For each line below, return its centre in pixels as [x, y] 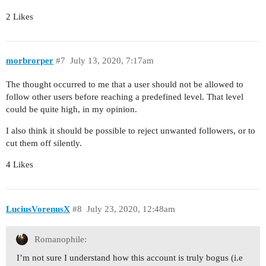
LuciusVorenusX [38, 209]
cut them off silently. [44, 143]
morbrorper [30, 61]
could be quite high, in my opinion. [72, 109]
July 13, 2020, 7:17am [112, 61]
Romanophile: [59, 240]
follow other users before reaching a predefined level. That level [125, 97]
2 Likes [20, 16]
